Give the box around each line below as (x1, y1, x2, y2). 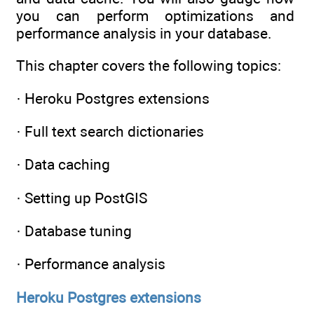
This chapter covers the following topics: (16, 57, 281, 75)
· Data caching (16, 156, 110, 174)
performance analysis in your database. (16, 25, 272, 42)
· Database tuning (16, 221, 132, 240)
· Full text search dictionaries (16, 122, 204, 140)
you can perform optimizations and (16, 7, 294, 25)
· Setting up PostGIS (16, 189, 147, 207)
